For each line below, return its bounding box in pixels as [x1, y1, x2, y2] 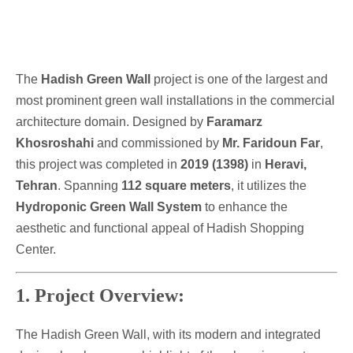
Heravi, [265, 158, 307, 172]
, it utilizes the [231, 179, 307, 193]
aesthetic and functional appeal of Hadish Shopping [16, 221, 304, 236]
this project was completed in [16, 158, 180, 172]
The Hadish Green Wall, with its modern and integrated [16, 327, 321, 341]
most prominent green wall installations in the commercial [16, 94, 335, 108]
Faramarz [206, 115, 262, 129]
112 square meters [121, 179, 231, 193]
